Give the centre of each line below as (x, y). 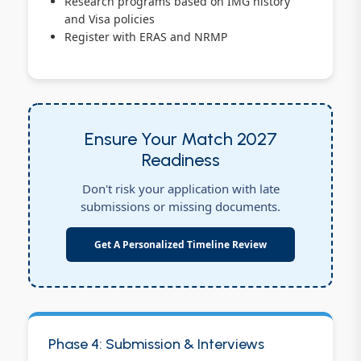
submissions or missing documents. (180, 207)
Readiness (180, 160)
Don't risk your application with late (180, 189)
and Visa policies (110, 19)
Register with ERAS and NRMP (146, 36)
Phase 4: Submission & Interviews (156, 344)
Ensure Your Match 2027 (180, 139)
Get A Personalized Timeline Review (180, 245)
